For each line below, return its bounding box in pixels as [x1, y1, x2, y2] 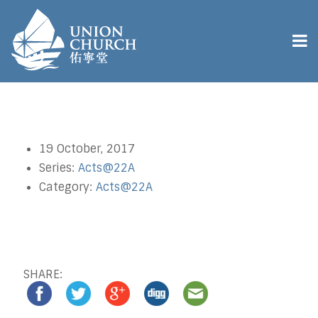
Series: [39, 160, 78, 175]
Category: [39, 180, 96, 194]
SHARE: [23, 267, 62, 282]
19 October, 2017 [39, 141, 135, 156]
